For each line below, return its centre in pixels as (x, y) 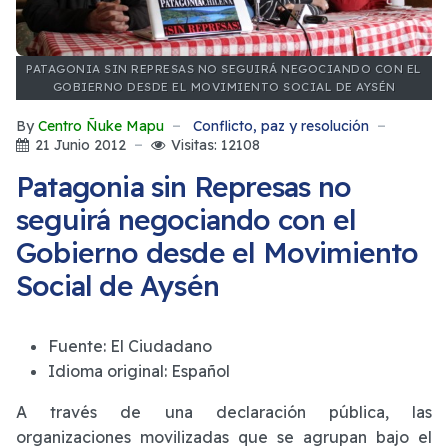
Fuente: (79, 346)
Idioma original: (109, 371)
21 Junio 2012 (80, 144)
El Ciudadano (161, 346)
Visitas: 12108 (215, 144)
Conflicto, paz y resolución (281, 125)
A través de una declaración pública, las (224, 412)
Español (200, 371)
